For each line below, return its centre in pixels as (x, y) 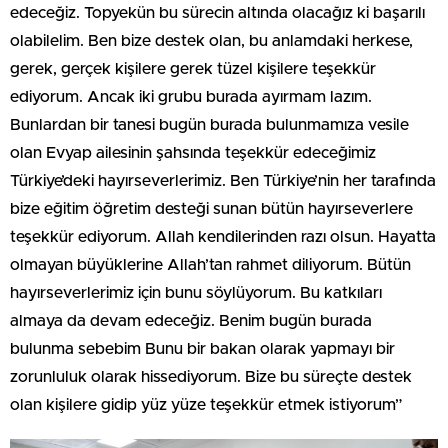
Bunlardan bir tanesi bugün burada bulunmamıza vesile (209, 125)
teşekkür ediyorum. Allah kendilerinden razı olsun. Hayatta (223, 237)
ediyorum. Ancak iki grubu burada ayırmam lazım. (191, 97)
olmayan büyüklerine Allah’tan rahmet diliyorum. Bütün (210, 265)
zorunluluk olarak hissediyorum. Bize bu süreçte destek (211, 377)
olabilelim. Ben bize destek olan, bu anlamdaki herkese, (211, 41)
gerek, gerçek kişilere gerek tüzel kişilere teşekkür (193, 69)
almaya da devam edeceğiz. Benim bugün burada (191, 321)
